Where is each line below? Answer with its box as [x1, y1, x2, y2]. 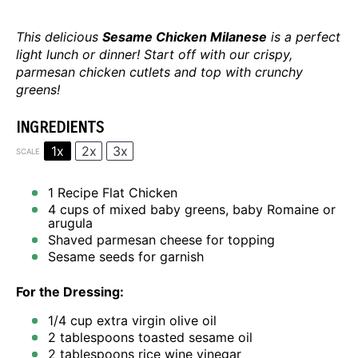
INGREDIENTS [16, 118, 104, 137]
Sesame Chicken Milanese [102, 29, 267, 45]
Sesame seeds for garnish [48, 249, 204, 265]
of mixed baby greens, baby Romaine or [89, 201, 336, 217]
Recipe [54, 185, 102, 201]
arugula [48, 215, 93, 231]
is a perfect [267, 29, 340, 45]
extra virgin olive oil [93, 312, 217, 328]
